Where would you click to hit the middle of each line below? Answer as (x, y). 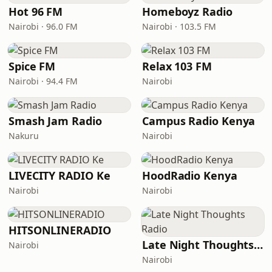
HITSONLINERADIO (60, 230)
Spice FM (32, 66)
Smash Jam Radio (55, 121)
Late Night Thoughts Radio (259, 245)
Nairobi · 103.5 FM (179, 26)
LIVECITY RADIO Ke (59, 175)
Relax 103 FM (177, 66)
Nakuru (24, 136)
